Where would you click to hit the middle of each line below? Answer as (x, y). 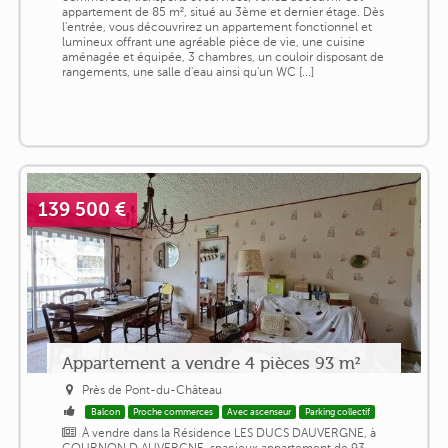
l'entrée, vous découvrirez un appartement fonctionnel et (216, 26)
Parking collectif (337, 411)
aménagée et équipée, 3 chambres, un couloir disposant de (222, 56)
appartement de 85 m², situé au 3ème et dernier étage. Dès (222, 11)
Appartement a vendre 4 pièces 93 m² (210, 362)
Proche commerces (173, 411)
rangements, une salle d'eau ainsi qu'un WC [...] (187, 71)
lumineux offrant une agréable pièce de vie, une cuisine (213, 41)
